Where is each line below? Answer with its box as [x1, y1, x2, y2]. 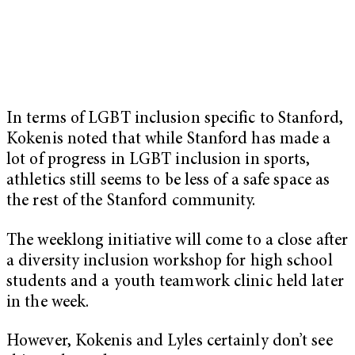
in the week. [6, 294, 90, 311]
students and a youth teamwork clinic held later [6, 273, 344, 291]
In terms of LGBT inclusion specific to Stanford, [6, 110, 343, 128]
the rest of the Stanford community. [6, 193, 256, 210]
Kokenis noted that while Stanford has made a [6, 131, 331, 148]
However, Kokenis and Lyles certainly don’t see [6, 334, 333, 351]
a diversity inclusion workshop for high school [6, 253, 333, 270]
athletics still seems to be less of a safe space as [6, 172, 330, 189]
